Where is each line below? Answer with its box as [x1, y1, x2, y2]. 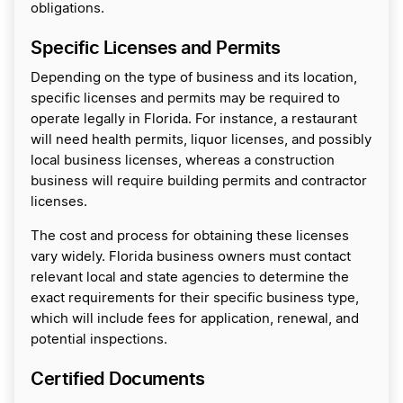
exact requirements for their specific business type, [31, 291, 359, 305]
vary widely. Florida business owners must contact [31, 250, 351, 264]
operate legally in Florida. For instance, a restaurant [31, 112, 357, 126]
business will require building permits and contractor [31, 175, 367, 188]
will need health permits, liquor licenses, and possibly [31, 133, 372, 147]
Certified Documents [31, 368, 205, 390]
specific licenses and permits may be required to [31, 92, 340, 105]
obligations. [31, 2, 104, 15]
